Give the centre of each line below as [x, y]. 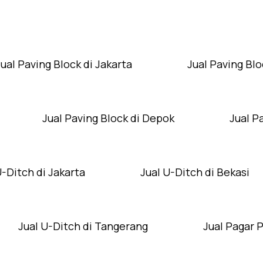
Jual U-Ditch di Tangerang [83, 226]
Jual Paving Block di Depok [108, 118]
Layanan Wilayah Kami [137, 14]
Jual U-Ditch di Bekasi [195, 172]
